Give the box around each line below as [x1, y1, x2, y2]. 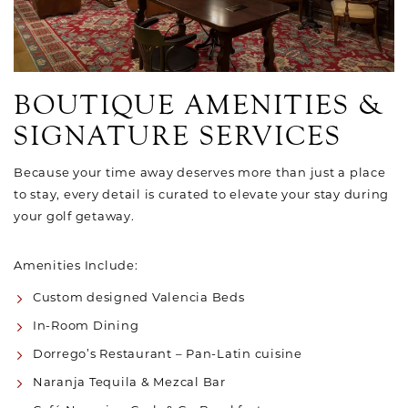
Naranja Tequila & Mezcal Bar [32, 374, 229, 389]
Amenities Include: [14, 258, 138, 272]
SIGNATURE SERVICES [14, 120, 342, 152]
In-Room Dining [32, 318, 139, 332]
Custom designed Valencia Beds [32, 290, 245, 304]
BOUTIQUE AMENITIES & [14, 89, 384, 121]
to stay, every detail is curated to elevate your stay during [14, 187, 389, 201]
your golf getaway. [14, 209, 135, 223]
